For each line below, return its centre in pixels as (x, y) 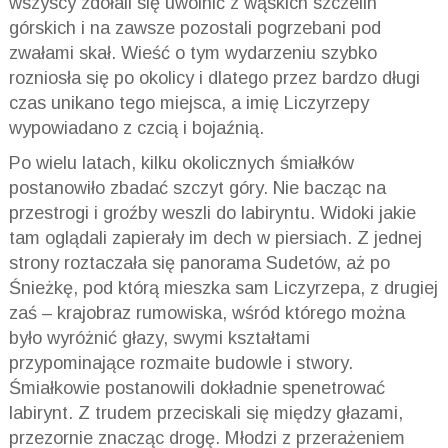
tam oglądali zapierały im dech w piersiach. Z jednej (215, 237)
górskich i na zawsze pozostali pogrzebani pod (194, 27)
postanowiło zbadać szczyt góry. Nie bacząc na (197, 187)
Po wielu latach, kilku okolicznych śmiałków (181, 162)
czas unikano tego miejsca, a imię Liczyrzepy (188, 102)
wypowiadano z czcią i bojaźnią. (136, 127)
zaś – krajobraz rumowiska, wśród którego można (206, 312)
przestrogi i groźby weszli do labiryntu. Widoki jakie (212, 212)
